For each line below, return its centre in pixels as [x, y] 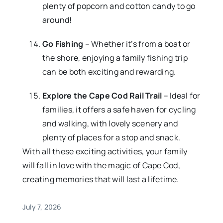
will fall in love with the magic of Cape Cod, [101, 166]
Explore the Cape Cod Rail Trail [102, 96]
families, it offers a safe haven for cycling [119, 110]
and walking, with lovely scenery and [110, 124]
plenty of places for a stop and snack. [111, 138]
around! [57, 20]
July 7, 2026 [42, 207]
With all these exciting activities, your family [105, 152]
